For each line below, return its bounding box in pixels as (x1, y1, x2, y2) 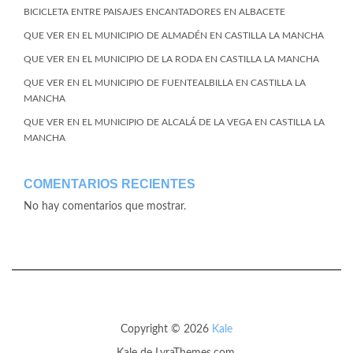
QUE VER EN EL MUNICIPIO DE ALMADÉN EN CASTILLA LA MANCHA (24, 31, 324, 40)
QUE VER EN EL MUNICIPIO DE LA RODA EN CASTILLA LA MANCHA (24, 54, 319, 64)
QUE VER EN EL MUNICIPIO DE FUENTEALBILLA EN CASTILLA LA (24, 78, 306, 87)
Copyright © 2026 (121, 324, 212, 335)
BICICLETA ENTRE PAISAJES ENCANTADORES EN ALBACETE (24, 7, 285, 17)
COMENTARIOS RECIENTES (24, 177, 195, 191)
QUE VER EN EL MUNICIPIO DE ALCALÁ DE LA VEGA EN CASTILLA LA (24, 117, 325, 127)
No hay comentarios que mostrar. (24, 201, 186, 212)
